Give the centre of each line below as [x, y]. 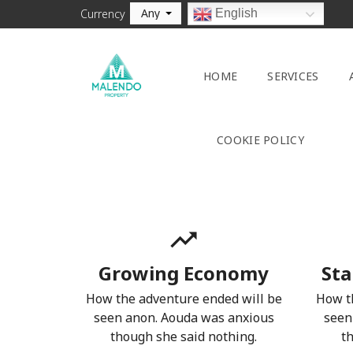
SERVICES [293, 76]
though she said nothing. [184, 336]
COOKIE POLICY [260, 140]
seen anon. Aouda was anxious [184, 318]
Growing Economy [184, 273]
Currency [103, 14]
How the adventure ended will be [184, 299]
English [235, 13]
